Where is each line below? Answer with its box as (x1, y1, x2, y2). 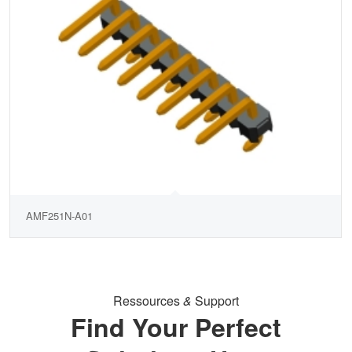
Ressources (113, 291, 183, 310)
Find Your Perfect (71, 308, 281, 345)
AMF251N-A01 (26, 207, 93, 223)
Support (192, 291, 239, 310)
